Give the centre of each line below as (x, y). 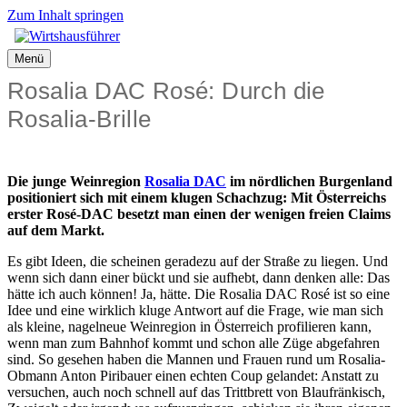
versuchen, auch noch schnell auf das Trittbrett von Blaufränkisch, (196, 392)
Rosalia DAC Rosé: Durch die (166, 91)
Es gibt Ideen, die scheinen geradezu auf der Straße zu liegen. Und (198, 261)
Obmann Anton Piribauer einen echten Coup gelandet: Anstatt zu (193, 376)
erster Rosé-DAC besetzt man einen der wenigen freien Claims (199, 214)
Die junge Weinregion (76, 181)
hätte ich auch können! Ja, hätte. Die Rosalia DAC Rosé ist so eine (199, 294)
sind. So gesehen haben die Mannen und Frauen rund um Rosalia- (196, 359)
